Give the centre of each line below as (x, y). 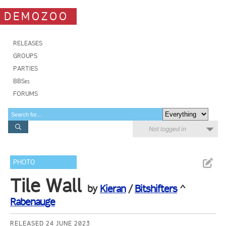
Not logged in (167, 129)
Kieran (113, 189)
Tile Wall (46, 186)
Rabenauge (33, 202)
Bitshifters (156, 189)
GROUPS (25, 56)
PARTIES (25, 68)
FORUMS (25, 94)
